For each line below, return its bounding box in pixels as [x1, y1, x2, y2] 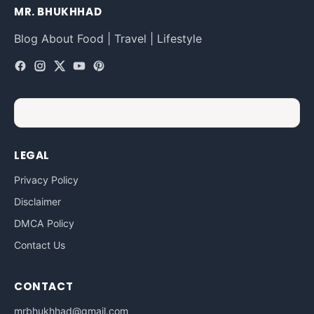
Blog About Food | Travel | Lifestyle [14, 32, 202, 46]
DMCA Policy [14, 217, 74, 230]
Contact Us [14, 239, 65, 252]
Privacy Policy [14, 174, 78, 186]
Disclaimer [14, 196, 61, 208]
